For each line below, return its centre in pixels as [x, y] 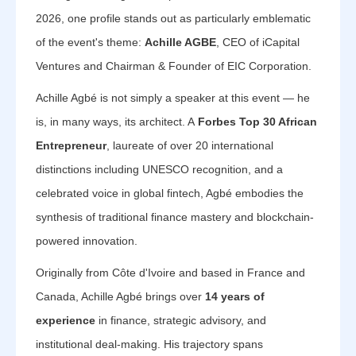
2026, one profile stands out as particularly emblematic [173, 18]
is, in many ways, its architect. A [117, 122]
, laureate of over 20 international [190, 145]
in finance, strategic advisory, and [181, 320]
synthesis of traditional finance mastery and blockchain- [175, 217]
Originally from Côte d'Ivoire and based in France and [170, 273]
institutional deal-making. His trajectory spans [149, 344]
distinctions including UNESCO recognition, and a [159, 169]
